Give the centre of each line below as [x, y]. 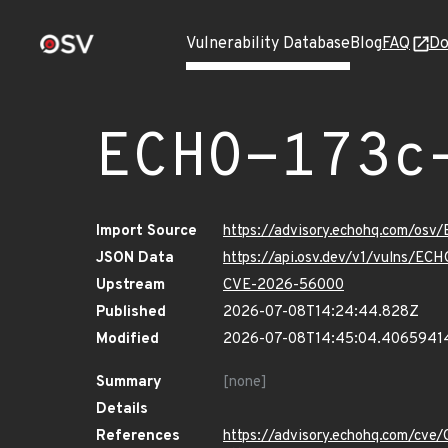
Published [131, 312]
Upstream [130, 285]
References [138, 436]
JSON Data [135, 258]
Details [122, 409]
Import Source [146, 231]
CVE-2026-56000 [283, 285]
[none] [245, 382]
